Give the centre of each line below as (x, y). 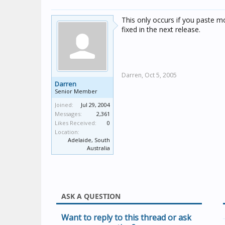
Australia (98, 148)
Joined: (64, 105)
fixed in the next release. (161, 29)
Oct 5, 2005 (161, 75)
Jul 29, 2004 (95, 105)
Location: (67, 132)
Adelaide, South (89, 140)
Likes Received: (76, 123)
